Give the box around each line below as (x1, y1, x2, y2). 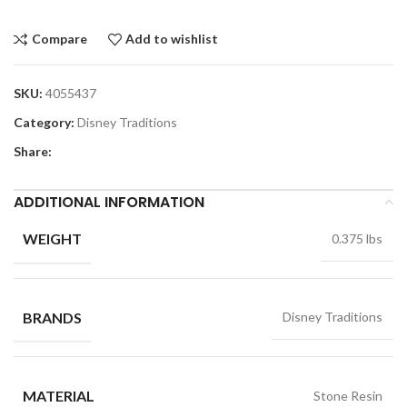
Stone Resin (313, 388, 382, 404)
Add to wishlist (125, 31, 219, 47)
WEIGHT (23, 229, 82, 247)
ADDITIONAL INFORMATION (14, 191, 204, 213)
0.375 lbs (332, 230, 382, 246)
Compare (31, 31, 87, 47)
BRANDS (23, 308, 82, 326)
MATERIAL (23, 387, 94, 405)
